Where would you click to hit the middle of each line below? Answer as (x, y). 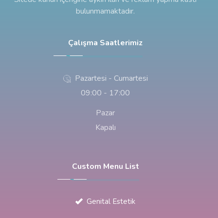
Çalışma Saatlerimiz (105, 43)
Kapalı (105, 127)
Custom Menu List (105, 166)
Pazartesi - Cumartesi (111, 78)
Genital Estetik (111, 201)
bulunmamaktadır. (105, 11)
